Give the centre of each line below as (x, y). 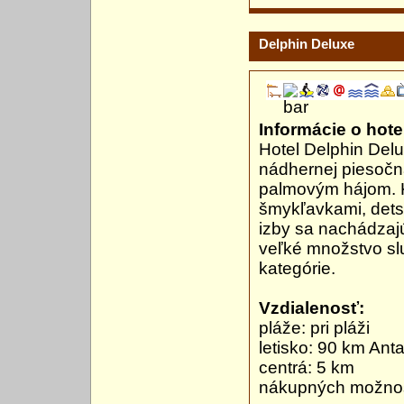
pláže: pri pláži (314, 328)
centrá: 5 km (307, 368)
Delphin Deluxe (307, 44)
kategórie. (297, 269)
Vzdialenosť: (312, 308)
